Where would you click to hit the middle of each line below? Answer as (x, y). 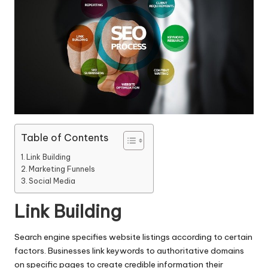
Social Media (52, 181)
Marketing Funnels (62, 169)
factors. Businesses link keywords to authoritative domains (129, 251)
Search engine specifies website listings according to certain (133, 237)
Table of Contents (65, 138)
